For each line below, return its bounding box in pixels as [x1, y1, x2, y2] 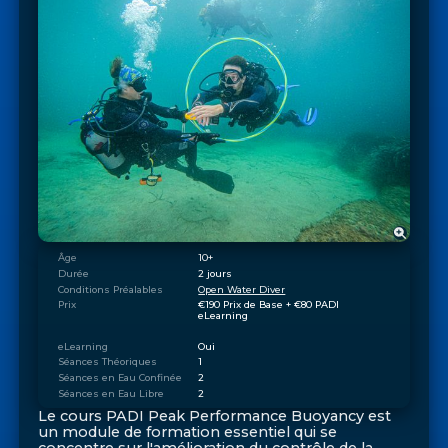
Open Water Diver [198, 283, 286, 295]
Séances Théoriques [57, 356, 157, 368]
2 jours [198, 267, 233, 279]
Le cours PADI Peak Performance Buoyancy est [38, 407, 392, 426]
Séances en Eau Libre [57, 387, 164, 399]
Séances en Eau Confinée [57, 372, 182, 384]
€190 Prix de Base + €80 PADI [198, 299, 340, 311]
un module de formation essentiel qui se [38, 423, 338, 442]
